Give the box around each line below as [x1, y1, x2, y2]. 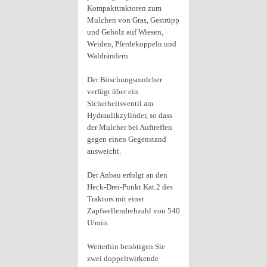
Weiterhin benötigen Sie [87, 242, 165, 251]
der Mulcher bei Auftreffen [87, 123, 172, 132]
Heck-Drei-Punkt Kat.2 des [87, 182, 173, 191]
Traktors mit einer [87, 194, 144, 203]
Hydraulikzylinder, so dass [87, 111, 172, 120]
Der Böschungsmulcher [87, 75, 162, 84]
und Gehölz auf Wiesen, [87, 27, 163, 36]
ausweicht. [87, 147, 121, 156]
